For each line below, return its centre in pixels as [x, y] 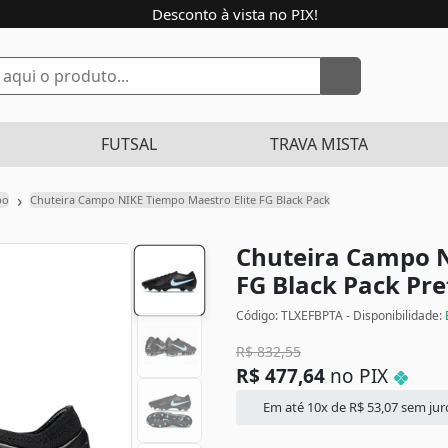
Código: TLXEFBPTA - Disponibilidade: [340, 315]
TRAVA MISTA [319, 144]
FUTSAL [129, 144]
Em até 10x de [305, 407]
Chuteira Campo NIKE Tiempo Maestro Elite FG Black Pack [180, 199]
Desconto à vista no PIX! [233, 14]
